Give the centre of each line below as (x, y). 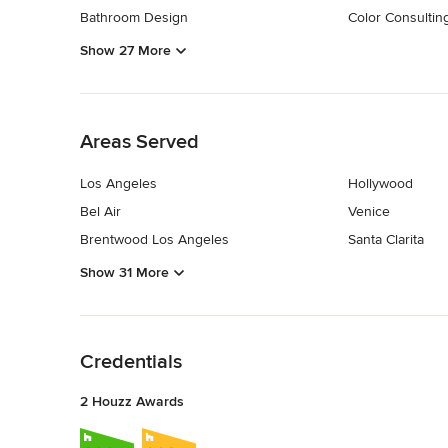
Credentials (131, 362)
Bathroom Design (134, 17)
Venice (368, 212)
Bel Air (100, 212)
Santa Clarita (385, 240)
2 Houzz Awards (132, 402)
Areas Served (139, 142)
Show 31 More (124, 273)
